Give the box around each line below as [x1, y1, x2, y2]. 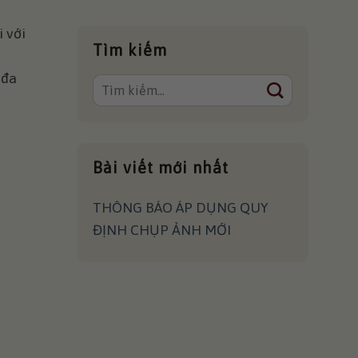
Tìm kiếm [93, 41, 167, 59]
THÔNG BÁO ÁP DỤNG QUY [93, 200, 268, 217]
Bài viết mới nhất [93, 158, 229, 177]
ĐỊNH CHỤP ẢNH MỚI [93, 222, 231, 239]
